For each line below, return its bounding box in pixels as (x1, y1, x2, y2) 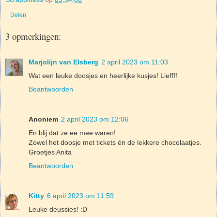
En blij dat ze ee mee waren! (29, 128, 116, 137)
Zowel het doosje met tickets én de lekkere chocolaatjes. (29, 138, 201, 146)
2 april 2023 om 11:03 (101, 58, 168, 66)
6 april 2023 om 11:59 (47, 191, 114, 200)
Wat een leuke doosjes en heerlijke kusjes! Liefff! (29, 71, 177, 79)
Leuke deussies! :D (29, 205, 87, 213)
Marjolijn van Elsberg (29, 58, 98, 66)
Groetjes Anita (29, 148, 72, 156)
